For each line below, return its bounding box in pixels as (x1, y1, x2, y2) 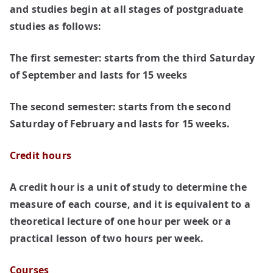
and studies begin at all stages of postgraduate (10, 2, 244, 16)
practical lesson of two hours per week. (10, 232, 204, 245)
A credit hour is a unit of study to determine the (10, 180, 247, 194)
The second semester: (10, 100, 116, 113)
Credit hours (10, 149, 71, 162)
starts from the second (116, 100, 231, 113)
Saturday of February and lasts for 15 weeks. (10, 117, 230, 130)
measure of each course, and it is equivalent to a (10, 197, 250, 211)
